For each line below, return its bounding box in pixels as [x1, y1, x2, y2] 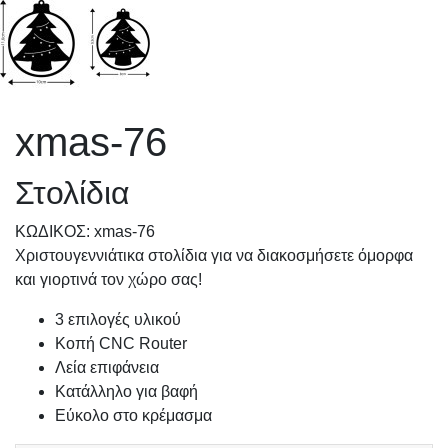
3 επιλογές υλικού [55, 311, 181, 328]
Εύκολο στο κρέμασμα [55, 407, 212, 424]
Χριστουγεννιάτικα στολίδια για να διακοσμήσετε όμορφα [15, 247, 413, 264]
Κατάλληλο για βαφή [55, 383, 198, 400]
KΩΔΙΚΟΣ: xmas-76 [15, 223, 155, 240]
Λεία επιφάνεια [55, 359, 159, 376]
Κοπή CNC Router [55, 335, 187, 352]
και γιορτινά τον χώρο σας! [15, 271, 202, 288]
